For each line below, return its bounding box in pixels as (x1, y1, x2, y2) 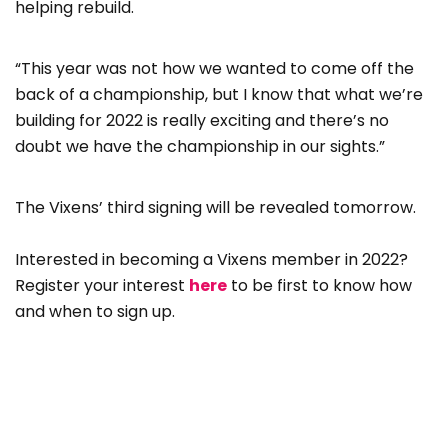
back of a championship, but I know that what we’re (15, 83, 423, 107)
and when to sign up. (15, 300, 175, 324)
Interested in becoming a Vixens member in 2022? (15, 248, 408, 272)
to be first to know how (227, 274, 412, 298)
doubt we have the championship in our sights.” (15, 135, 385, 159)
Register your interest (15, 274, 189, 298)
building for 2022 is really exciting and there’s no (15, 109, 389, 133)
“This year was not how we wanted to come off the (15, 57, 414, 81)
